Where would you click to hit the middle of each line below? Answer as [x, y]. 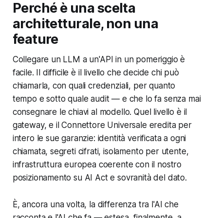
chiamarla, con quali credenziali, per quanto [94, 85]
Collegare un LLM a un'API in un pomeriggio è [99, 59]
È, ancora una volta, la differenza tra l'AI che [95, 204]
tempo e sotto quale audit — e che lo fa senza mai [107, 99]
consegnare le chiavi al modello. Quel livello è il [100, 112]
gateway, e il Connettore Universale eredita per [102, 125]
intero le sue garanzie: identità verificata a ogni [99, 138]
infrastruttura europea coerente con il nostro [97, 164]
